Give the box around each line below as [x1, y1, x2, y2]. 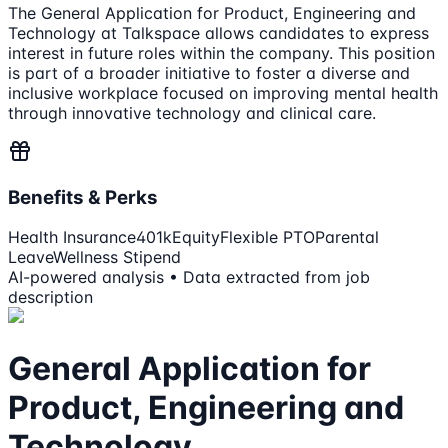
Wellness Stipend [53, 247, 181, 268]
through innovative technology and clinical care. [8, 102, 376, 123]
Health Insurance [8, 227, 136, 248]
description [8, 287, 93, 308]
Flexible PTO [220, 227, 315, 248]
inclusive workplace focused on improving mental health [8, 82, 438, 103]
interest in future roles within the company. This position [8, 42, 435, 63]
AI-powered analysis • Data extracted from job [8, 267, 370, 288]
